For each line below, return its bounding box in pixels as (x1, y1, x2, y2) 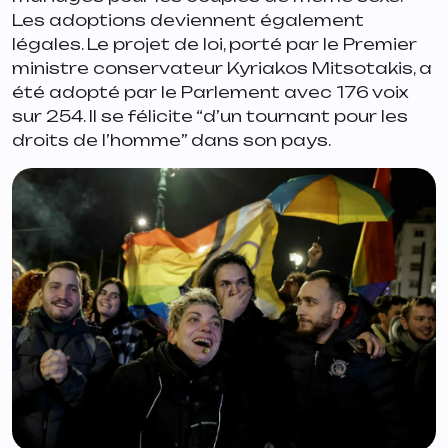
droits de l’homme (12, 130, 181, 151)
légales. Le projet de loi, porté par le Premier (12, 34, 417, 55)
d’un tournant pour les (203, 106, 408, 127)
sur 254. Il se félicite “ (12, 106, 203, 127)
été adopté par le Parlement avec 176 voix (12, 82, 408, 103)
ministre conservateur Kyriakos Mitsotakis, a (12, 58, 432, 79)
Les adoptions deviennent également (12, 10, 364, 31)
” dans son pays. (181, 130, 334, 151)
